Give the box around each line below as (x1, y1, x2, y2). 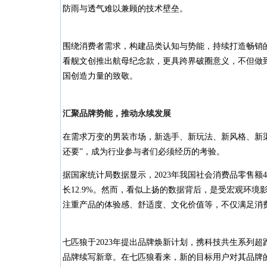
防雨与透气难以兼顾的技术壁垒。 (63, 4, 188, 13)
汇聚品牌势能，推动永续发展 (63, 109, 171, 118)
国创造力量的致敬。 (63, 72, 138, 80)
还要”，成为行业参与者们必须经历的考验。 (63, 147, 225, 156)
